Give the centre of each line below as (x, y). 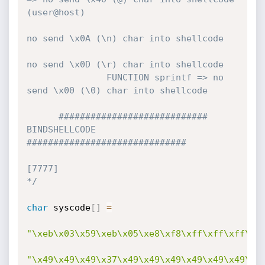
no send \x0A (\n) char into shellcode (125, 38)
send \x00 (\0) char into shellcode (117, 91)
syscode (69, 208)
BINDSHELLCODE (61, 130)
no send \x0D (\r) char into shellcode (125, 64)
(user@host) (56, 12)
